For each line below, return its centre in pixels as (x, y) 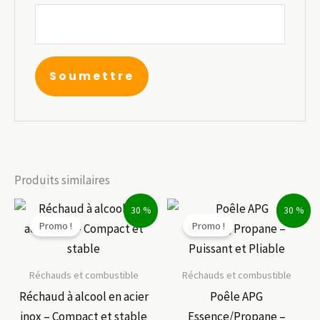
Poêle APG (236, 296)
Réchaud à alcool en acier (84, 296)
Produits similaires (62, 180)
